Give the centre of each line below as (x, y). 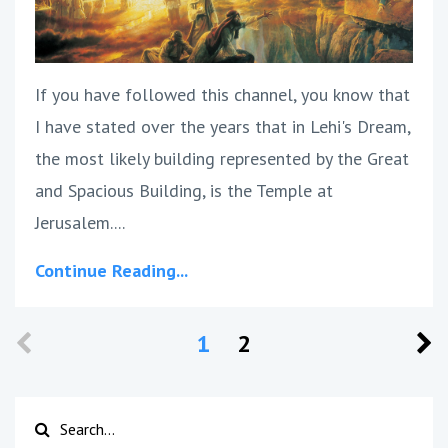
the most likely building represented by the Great (222, 158)
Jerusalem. (74, 222)
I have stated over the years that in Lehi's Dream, (222, 126)
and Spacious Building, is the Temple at (184, 190)
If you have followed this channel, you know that (222, 94)
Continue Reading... (111, 270)
